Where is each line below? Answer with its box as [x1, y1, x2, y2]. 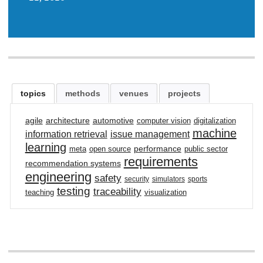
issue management [110, 129, 190, 140]
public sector [184, 144, 228, 154]
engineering [25, 170, 92, 185]
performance [133, 144, 181, 154]
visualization [144, 188, 187, 197]
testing [56, 185, 90, 198]
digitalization [193, 116, 236, 126]
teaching [25, 188, 54, 197]
